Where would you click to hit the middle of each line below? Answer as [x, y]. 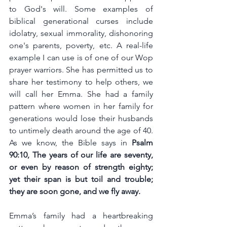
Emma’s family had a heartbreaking [81, 216]
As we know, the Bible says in [68, 143]
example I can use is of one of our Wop [81, 58]
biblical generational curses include [81, 21]
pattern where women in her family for [81, 106]
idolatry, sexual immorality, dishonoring [81, 33]
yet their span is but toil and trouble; [81, 179]
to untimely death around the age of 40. [81, 130]
